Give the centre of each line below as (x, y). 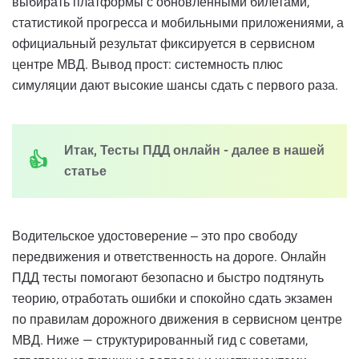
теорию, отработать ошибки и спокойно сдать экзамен (172, 298)
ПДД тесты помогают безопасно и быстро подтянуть (168, 277)
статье (85, 171)
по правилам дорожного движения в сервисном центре (177, 319)
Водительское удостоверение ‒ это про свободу (155, 236)
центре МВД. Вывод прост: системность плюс (147, 64)
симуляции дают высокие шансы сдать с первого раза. (175, 85)
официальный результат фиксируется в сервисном (163, 43)
